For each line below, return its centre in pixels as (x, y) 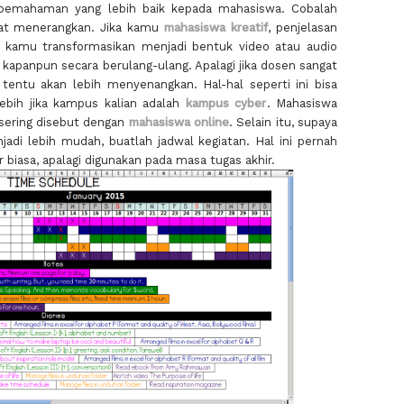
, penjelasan (303, 28)
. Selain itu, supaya (284, 123)
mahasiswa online (179, 123)
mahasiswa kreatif (216, 28)
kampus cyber (226, 104)
